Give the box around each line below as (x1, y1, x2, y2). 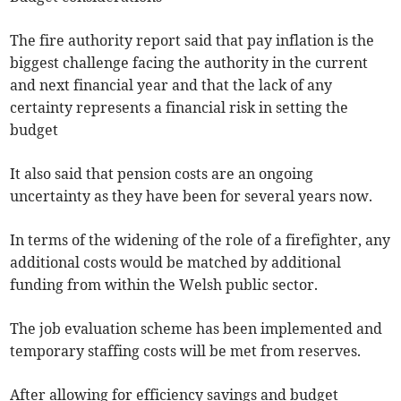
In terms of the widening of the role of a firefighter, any (10, 230, 391, 249)
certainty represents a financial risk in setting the (10, 98, 349, 116)
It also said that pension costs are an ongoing (10, 164, 314, 183)
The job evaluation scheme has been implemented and (10, 319, 383, 337)
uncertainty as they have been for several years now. (10, 186, 373, 205)
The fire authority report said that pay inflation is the (10, 30, 375, 49)
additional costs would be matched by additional (10, 252, 342, 271)
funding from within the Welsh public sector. (10, 275, 319, 294)
